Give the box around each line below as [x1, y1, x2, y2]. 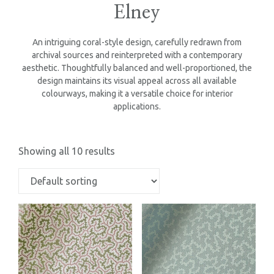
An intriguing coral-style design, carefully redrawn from [32, 37, 242, 47]
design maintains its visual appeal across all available [37, 76, 237, 86]
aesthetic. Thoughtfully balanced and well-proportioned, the [22, 63, 252, 73]
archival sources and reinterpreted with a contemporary [32, 50, 242, 60]
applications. [113, 102, 161, 111]
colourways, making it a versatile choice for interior [41, 89, 233, 98]
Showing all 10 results [18, 146, 115, 157]
